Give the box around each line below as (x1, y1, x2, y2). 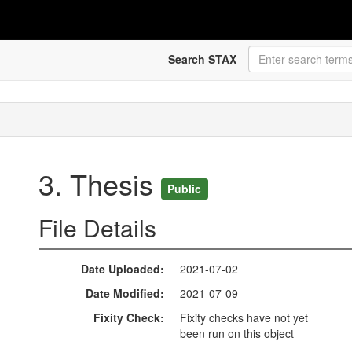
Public (167, 180, 202, 196)
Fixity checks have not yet (180, 310, 308, 326)
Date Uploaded (81, 261, 160, 277)
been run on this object (180, 325, 294, 342)
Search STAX (167, 51, 236, 67)
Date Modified (86, 285, 160, 302)
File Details (38, 211, 156, 245)
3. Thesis (38, 163, 161, 204)
